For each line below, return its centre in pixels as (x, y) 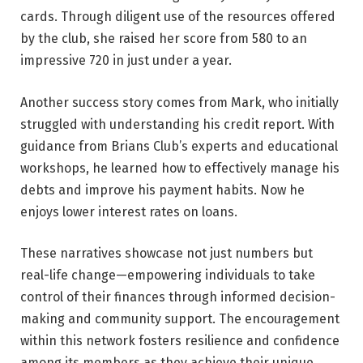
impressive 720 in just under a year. (126, 60)
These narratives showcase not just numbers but (167, 254)
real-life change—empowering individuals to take (168, 275)
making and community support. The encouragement (180, 319)
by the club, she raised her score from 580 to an (164, 38)
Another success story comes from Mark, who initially (179, 102)
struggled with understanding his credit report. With (177, 124)
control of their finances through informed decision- (178, 297)
